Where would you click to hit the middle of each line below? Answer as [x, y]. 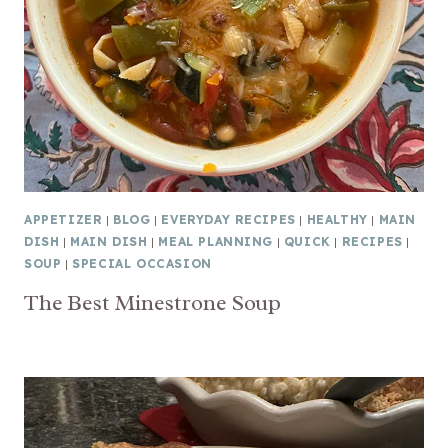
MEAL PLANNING [216, 242]
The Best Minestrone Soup [152, 303]
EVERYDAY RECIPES [228, 220]
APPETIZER [63, 220]
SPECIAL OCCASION [142, 264]
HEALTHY [337, 220]
